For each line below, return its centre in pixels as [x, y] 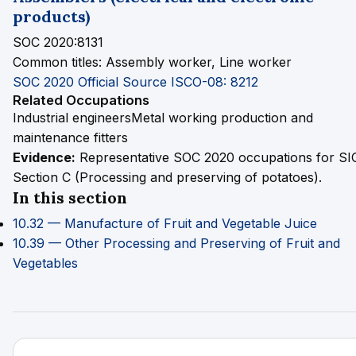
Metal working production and [222, 118]
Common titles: [57, 62]
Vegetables [45, 263]
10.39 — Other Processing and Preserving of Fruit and [176, 243]
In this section [70, 197]
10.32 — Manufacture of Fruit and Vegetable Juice [165, 223]
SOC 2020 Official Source [92, 82]
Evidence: [44, 157]
